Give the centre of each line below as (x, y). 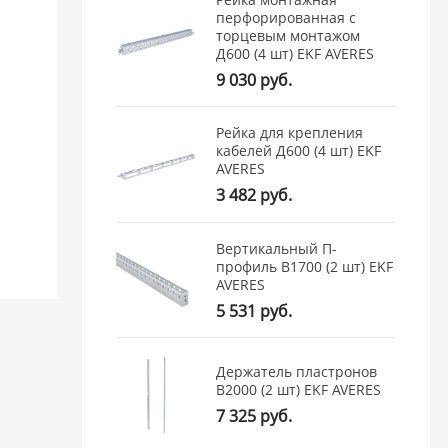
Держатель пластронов (297, 371)
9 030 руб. (254, 79)
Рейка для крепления (290, 133)
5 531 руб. (254, 310)
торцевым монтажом (288, 35)
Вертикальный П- (277, 248)
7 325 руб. (254, 415)
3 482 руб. (254, 195)
